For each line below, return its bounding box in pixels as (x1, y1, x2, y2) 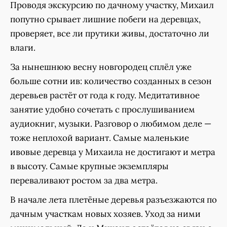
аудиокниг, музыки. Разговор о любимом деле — (10, 118, 211, 130)
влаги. (10, 42, 35, 54)
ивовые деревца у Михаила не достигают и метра (10, 146, 215, 158)
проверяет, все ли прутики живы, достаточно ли (10, 28, 209, 40)
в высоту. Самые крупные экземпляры (10, 161, 169, 172)
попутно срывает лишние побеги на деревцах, (10, 14, 201, 25)
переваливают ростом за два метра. (10, 175, 158, 186)
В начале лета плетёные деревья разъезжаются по (10, 194, 217, 206)
